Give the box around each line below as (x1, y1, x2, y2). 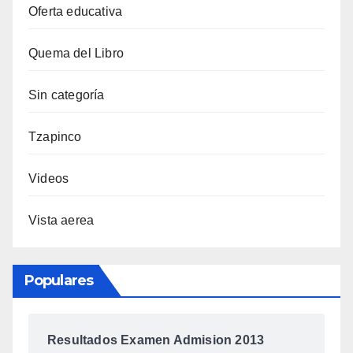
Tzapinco (28, 130, 82, 144)
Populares (24, 271, 93, 289)
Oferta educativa (28, 5, 123, 19)
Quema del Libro (28, 46, 124, 61)
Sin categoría (28, 88, 105, 102)
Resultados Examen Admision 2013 (47, 333, 265, 347)
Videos (28, 172, 69, 186)
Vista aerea (28, 214, 95, 228)
